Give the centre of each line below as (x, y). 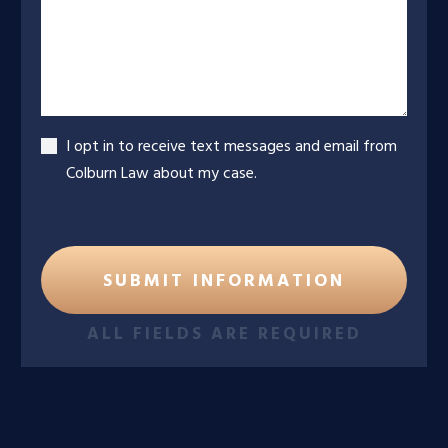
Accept (250, 146)
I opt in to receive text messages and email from (232, 147)
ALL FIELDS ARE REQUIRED (224, 335)
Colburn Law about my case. (162, 174)
